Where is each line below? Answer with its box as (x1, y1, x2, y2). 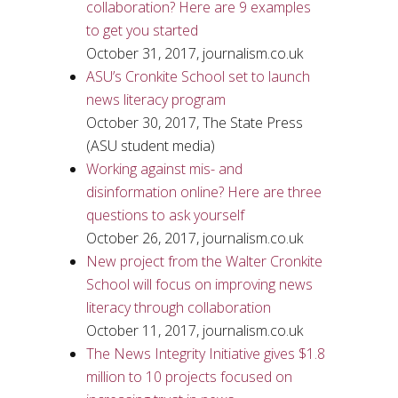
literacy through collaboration (85, 298, 271, 317)
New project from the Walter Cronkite (85, 251, 322, 271)
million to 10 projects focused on (85, 367, 292, 386)
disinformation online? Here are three (85, 182, 322, 202)
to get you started (85, 20, 198, 40)
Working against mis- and (85, 159, 243, 179)
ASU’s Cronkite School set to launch (85, 67, 310, 86)
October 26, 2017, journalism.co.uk (85, 228, 303, 248)
